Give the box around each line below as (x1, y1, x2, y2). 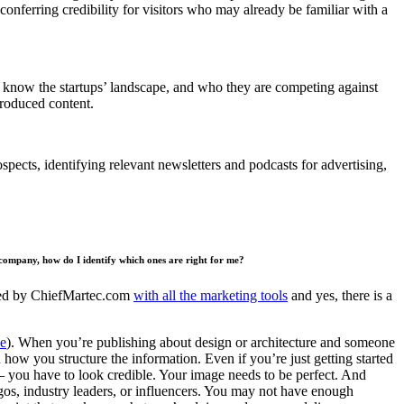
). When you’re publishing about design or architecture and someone (6, 334, 395, 350)
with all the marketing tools (133, 287, 288, 303)
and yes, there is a (288, 287, 392, 303)
